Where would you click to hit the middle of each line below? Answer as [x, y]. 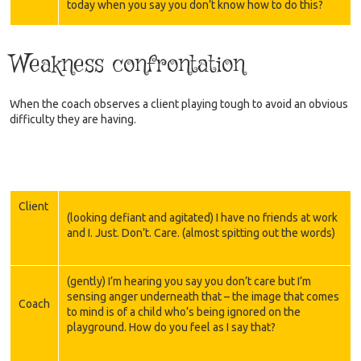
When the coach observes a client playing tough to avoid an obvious [179, 104]
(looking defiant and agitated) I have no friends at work [202, 217]
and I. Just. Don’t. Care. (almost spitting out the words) [201, 232]
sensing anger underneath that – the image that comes [203, 296]
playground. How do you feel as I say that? [171, 327]
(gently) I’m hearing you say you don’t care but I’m [189, 281]
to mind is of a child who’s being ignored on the [184, 311]
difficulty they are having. [73, 119]
